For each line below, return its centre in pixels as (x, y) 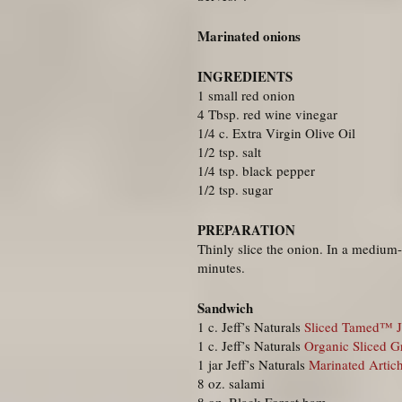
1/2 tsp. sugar (235, 190)
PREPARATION (246, 230)
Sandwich (225, 308)
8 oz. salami (231, 384)
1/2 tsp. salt (229, 152)
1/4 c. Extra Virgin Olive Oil (276, 133)
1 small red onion (246, 96)
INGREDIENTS (245, 77)
